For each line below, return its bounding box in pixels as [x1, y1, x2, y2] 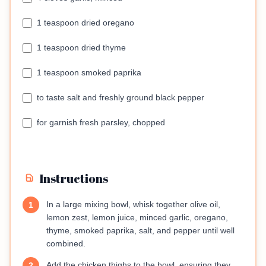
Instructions [39, 170, 108, 187]
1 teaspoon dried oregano [37, 18, 134, 28]
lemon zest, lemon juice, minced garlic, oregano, [46, 213, 228, 223]
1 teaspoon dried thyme [37, 43, 126, 53]
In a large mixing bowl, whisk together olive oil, [46, 199, 220, 210]
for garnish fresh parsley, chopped [37, 118, 165, 128]
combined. [46, 239, 85, 249]
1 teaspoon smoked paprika [37, 68, 141, 78]
